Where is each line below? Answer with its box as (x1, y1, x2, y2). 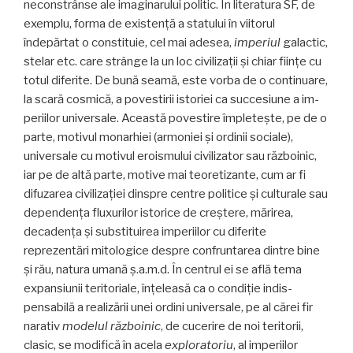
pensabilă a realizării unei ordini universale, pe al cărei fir (24, 299, 313, 314)
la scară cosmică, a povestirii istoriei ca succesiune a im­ (24, 91, 319, 106)
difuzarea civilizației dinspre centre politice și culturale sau (24, 186, 328, 201)
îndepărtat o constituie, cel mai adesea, (24, 35, 234, 50)
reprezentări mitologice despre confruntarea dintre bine (24, 243, 320, 258)
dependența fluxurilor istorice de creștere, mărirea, (24, 205, 293, 220)
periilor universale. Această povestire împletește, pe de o (24, 110, 327, 125)
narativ (24, 318, 62, 333)
